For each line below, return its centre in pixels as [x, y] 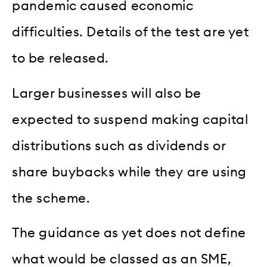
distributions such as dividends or [119, 146]
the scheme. [51, 198]
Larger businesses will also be [107, 93]
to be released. [60, 59]
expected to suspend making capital [130, 119]
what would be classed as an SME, [122, 259]
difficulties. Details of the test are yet [131, 32]
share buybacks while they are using [130, 172]
